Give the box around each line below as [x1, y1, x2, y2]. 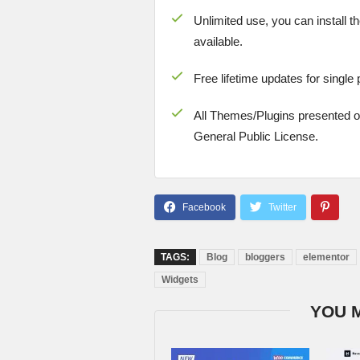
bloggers [245, 252, 285, 264]
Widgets [162, 274, 198, 286]
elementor [303, 252, 350, 264]
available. [194, 35, 243, 49]
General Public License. [194, 129, 318, 144]
